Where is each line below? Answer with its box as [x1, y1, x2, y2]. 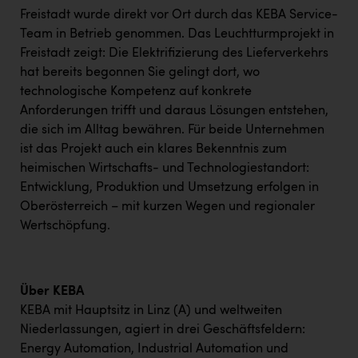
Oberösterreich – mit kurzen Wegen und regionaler [20, 200, 315, 213]
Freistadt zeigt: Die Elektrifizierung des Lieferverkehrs [20, 46, 328, 60]
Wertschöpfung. [20, 219, 110, 233]
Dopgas [12, 24, 58, 37]
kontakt [12, 93, 57, 105]
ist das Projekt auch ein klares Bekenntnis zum [20, 142, 287, 156]
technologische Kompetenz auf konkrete [20, 85, 252, 98]
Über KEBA [20, 284, 84, 298]
